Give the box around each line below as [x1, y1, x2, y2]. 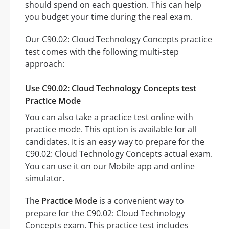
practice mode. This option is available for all [25, 124, 196, 135]
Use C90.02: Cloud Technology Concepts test [25, 83, 196, 95]
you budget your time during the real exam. [25, 11, 193, 23]
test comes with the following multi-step [25, 46, 179, 58]
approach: [25, 58, 64, 70]
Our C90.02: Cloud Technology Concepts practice [25, 34, 212, 45]
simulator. [25, 173, 64, 185]
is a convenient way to [97, 195, 184, 207]
